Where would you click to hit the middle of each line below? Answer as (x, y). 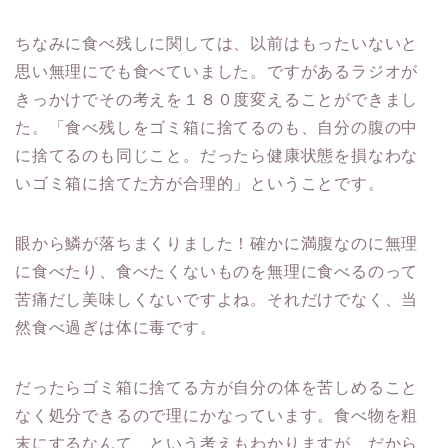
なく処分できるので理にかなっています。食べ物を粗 (217, 416)
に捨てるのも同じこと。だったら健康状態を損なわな (217, 156)
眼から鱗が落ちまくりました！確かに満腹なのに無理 (217, 244)
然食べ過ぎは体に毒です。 (116, 328)
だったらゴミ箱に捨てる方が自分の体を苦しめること (217, 388)
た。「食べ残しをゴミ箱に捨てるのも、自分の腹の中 (217, 128)
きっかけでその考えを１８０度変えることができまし (217, 100)
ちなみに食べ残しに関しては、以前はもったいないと (217, 44)
